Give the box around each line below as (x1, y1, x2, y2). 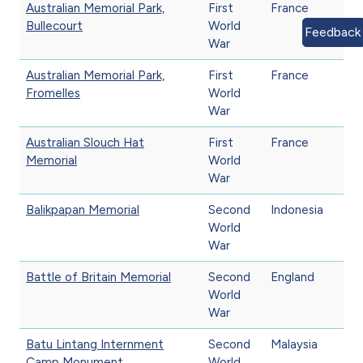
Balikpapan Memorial (26, 202, 139, 217)
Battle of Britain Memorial (26, 269, 171, 284)
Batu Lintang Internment (26, 336, 164, 352)
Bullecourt (26, 18, 83, 33)
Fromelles (26, 85, 80, 100)
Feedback (305, 24, 361, 40)
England (271, 269, 314, 284)
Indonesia (271, 202, 323, 217)
